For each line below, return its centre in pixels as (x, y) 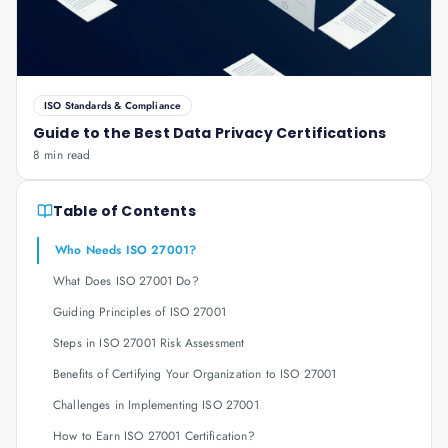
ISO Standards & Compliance (113, 105)
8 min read (62, 155)
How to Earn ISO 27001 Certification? (154, 436)
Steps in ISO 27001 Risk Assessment (149, 343)
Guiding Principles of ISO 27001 (139, 312)
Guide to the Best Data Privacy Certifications (210, 133)
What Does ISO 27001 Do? (126, 281)
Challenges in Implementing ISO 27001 (156, 405)
